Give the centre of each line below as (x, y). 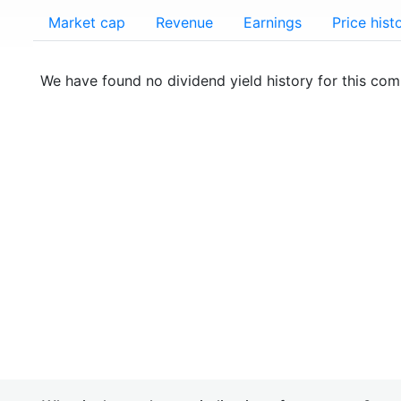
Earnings (273, 22)
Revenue (184, 22)
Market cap (87, 22)
